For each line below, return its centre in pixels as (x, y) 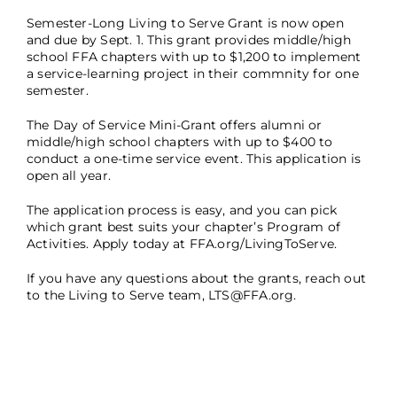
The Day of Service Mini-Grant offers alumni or (174, 125)
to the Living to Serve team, (117, 295)
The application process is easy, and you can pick (182, 210)
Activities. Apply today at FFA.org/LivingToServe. (182, 244)
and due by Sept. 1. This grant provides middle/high (189, 40)
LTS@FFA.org (251, 295)
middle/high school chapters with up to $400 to (179, 142)
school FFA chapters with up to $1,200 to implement (194, 57)
